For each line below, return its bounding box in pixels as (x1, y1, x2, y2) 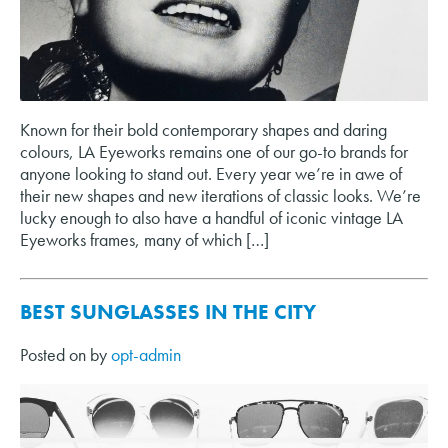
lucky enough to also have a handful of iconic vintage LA (20, 205, 403, 229)
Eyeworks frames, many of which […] (20, 227, 269, 251)
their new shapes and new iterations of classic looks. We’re (20, 183, 421, 207)
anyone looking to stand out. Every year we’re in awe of (20, 161, 402, 185)
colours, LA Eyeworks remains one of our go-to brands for (20, 139, 408, 163)
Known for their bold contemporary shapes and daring (20, 117, 387, 141)
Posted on (20, 342, 90, 366)
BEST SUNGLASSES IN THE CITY (20, 297, 316, 325)
